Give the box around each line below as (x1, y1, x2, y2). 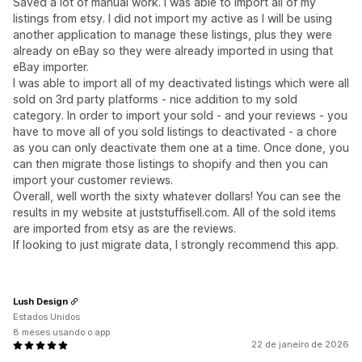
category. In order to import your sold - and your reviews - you (13, 108, 347, 122)
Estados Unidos (13, 311, 80, 322)
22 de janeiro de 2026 (251, 339, 349, 350)
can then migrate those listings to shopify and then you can (13, 157, 328, 170)
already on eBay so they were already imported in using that (13, 44, 333, 57)
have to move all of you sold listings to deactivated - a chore (13, 124, 337, 138)
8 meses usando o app (13, 326, 110, 338)
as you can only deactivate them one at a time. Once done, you (13, 141, 349, 154)
